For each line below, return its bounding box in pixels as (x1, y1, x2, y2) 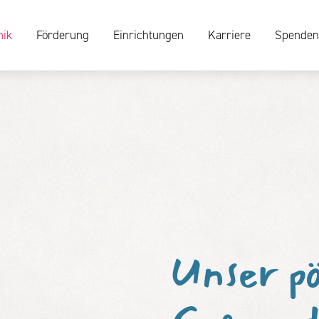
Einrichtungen (113, 27, 184, 43)
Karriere (207, 27, 251, 43)
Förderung (36, 27, 89, 43)
